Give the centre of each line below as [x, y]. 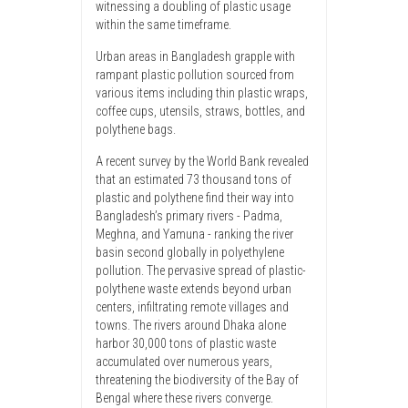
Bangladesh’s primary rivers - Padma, [189, 216]
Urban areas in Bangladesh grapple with [195, 57]
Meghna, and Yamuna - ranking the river [194, 235]
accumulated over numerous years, [184, 362]
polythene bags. [136, 130]
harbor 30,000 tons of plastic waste [186, 344]
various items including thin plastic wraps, [202, 93]
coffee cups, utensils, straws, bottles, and [200, 112]
